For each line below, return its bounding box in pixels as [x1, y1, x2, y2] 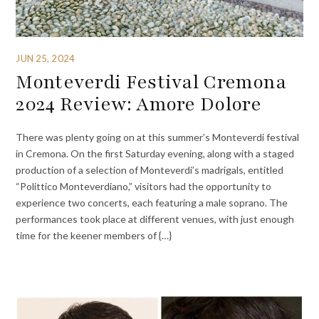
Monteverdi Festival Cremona [16, 68, 287, 95]
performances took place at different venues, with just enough [16, 213, 295, 226]
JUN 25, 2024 [16, 52, 75, 64]
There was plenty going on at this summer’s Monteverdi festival [16, 131, 300, 144]
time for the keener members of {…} [16, 229, 172, 242]
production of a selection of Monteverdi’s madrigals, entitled [16, 164, 284, 177]
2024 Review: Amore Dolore [16, 90, 261, 117]
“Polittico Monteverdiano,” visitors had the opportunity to [16, 180, 272, 193]
